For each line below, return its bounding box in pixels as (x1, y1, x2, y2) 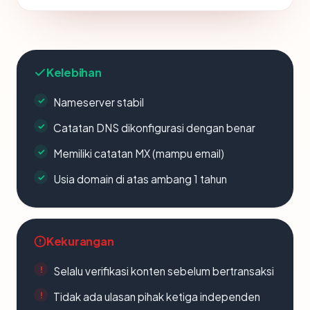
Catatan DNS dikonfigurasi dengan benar (53, 121, 255, 134)
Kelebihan (46, 65, 102, 80)
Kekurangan (46, 234, 114, 248)
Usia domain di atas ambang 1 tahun (53, 172, 227, 185)
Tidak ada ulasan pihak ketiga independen (53, 290, 260, 303)
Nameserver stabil (53, 95, 144, 109)
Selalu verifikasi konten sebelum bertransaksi (53, 264, 274, 277)
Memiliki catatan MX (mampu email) (53, 147, 224, 160)
